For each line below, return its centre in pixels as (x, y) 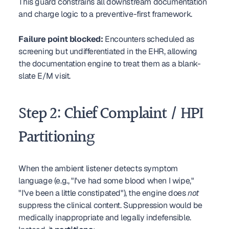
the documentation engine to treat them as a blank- (110, 64)
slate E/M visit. (44, 76)
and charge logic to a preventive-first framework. (105, 14)
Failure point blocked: (61, 39)
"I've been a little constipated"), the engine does (103, 193)
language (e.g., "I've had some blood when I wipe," (106, 181)
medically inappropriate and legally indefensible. (105, 217)
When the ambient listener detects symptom (98, 168)
